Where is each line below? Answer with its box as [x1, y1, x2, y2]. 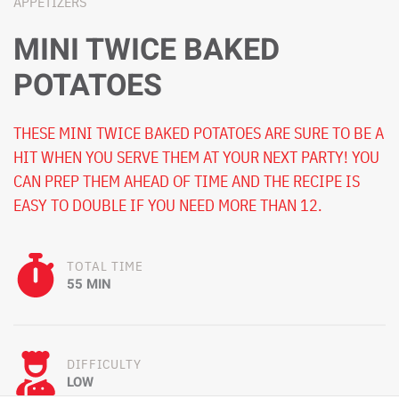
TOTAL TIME [67, 256, 143, 274]
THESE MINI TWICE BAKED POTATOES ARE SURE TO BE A [13, 122, 384, 143]
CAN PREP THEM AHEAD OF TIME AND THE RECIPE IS [13, 170, 360, 191]
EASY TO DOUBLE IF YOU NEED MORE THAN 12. [13, 194, 322, 216]
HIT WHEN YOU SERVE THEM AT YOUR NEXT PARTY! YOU [13, 146, 379, 167]
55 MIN [67, 273, 111, 294]
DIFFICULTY [67, 354, 142, 372]
